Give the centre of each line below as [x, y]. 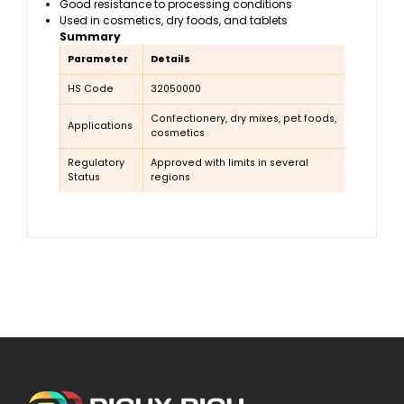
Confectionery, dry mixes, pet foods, [243, 119]
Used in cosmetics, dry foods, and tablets [174, 21]
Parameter [98, 60]
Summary [90, 37]
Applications [100, 126]
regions [170, 178]
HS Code [91, 89]
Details [170, 60]
